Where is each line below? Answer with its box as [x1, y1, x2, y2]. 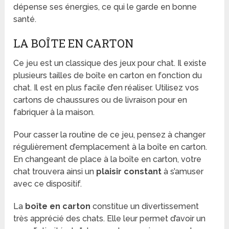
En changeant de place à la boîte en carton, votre [13, 154, 202, 164]
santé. [13, 14, 37, 24]
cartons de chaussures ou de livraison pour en [13, 95, 188, 105]
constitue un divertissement [90, 201, 199, 211]
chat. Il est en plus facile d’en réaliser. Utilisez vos [13, 82, 199, 93]
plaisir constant [96, 166, 162, 176]
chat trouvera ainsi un [13, 166, 97, 176]
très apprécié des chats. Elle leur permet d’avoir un [13, 213, 206, 223]
